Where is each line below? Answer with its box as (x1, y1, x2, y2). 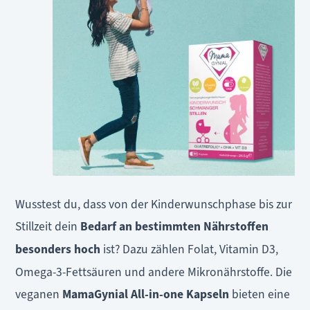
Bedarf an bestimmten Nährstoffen (80, 219, 269, 235)
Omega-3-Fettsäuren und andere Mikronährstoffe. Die (15, 264, 293, 280)
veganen (15, 286, 60, 302)
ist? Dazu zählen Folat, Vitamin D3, (100, 241, 279, 257)
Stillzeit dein (15, 219, 81, 235)
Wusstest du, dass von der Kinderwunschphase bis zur (15, 197, 293, 212)
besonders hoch (15, 241, 101, 258)
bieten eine (229, 286, 291, 302)
